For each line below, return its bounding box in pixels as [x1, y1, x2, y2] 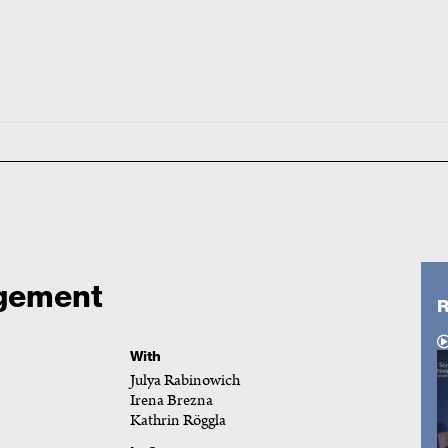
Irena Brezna [129, 388, 213, 412]
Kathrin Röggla [129, 408, 226, 432]
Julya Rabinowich [129, 368, 240, 392]
